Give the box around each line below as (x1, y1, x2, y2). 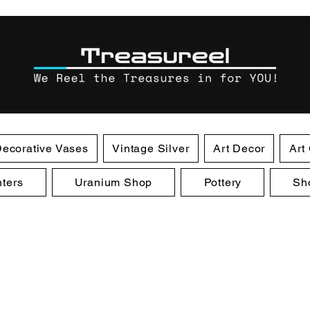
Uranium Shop (74, 176, 153, 189)
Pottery (203, 176, 242, 189)
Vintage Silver (112, 142, 190, 155)
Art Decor (213, 142, 266, 155)
